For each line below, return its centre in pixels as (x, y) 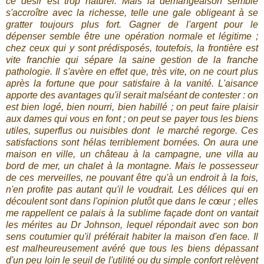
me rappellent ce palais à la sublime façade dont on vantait (132, 213)
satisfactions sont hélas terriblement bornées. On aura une (132, 143)
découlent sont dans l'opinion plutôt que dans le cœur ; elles (132, 202)
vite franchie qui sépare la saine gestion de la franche (132, 60)
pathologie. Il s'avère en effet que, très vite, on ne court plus (132, 72)
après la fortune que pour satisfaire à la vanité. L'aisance (132, 84)
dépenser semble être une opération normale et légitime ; (132, 37)
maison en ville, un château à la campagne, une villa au (132, 154)
